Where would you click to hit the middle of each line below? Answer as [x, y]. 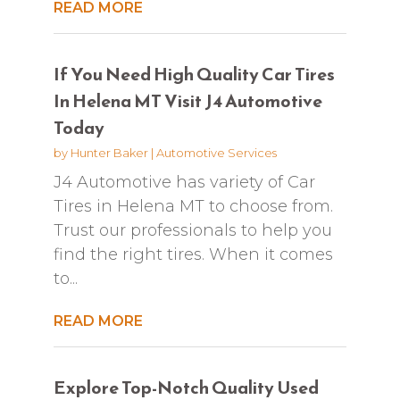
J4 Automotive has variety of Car [184, 182]
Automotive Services [216, 152]
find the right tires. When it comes [193, 254]
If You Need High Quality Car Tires [194, 74]
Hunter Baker [109, 152]
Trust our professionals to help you [192, 230]
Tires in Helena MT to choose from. [193, 206]
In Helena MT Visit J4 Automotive [187, 100]
